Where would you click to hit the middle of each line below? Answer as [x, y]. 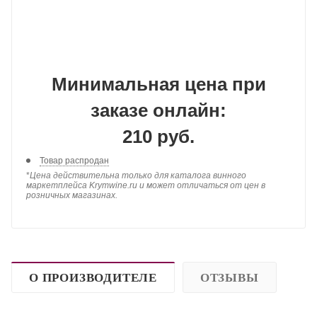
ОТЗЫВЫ [229, 277]
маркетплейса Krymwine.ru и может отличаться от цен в [146, 185]
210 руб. [158, 137]
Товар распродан [74, 160]
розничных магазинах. [72, 195]
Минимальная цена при [158, 84]
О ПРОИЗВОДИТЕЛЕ [93, 277]
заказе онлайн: [158, 110]
